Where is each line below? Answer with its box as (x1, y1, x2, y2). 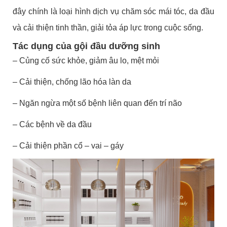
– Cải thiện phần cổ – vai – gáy (13, 141, 126, 150)
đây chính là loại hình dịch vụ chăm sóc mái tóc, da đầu (13, 7, 214, 16)
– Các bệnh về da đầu (13, 120, 94, 129)
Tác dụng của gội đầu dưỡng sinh (13, 41, 163, 51)
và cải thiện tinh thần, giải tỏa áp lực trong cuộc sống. (13, 23, 206, 32)
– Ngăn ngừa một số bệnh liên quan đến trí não (13, 98, 182, 107)
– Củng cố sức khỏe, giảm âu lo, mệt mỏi (13, 56, 162, 65)
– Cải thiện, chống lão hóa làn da (13, 77, 132, 86)
